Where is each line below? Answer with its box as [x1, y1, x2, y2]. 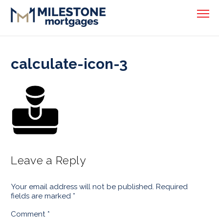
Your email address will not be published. [11, 182, 154, 191]
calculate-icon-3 [11, 55, 128, 72]
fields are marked [11, 191, 73, 200]
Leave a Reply [11, 153, 86, 167]
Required [156, 182, 188, 191]
